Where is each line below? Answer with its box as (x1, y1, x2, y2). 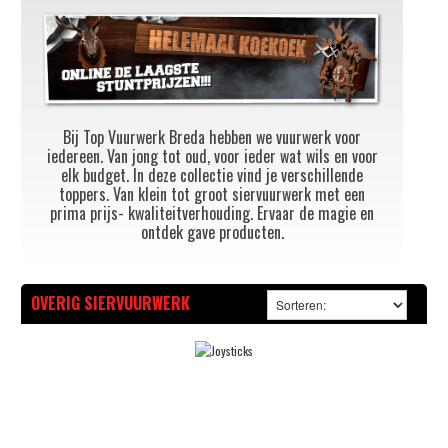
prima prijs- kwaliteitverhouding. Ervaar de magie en (50, 200, 374, 225)
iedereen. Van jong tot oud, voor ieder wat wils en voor (46, 143, 378, 168)
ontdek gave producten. (140, 219, 284, 244)
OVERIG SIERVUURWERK (31, 290, 190, 315)
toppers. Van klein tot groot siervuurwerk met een (59, 181, 365, 206)
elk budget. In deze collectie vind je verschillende (61, 162, 363, 187)
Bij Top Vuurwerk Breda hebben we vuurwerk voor (63, 124, 361, 149)
